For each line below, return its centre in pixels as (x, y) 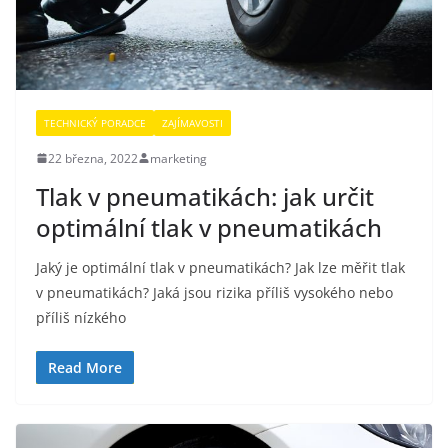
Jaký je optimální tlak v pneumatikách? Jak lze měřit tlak (220, 267)
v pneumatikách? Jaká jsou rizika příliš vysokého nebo (214, 292)
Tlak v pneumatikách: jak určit (205, 196)
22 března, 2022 (93, 158)
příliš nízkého (81, 317)
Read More (85, 367)
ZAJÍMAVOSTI (192, 122)
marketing (178, 158)
